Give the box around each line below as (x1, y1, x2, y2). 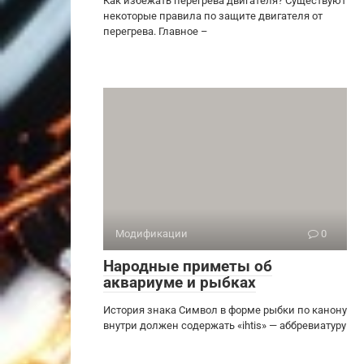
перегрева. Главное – (103, 24, 208, 37)
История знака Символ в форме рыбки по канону (103, 303, 347, 316)
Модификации (115, 227, 188, 240)
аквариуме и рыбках (103, 272, 256, 292)
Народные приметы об (103, 256, 272, 275)
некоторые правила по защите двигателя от (103, 9, 323, 22)
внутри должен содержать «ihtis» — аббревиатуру (103, 318, 346, 331)
